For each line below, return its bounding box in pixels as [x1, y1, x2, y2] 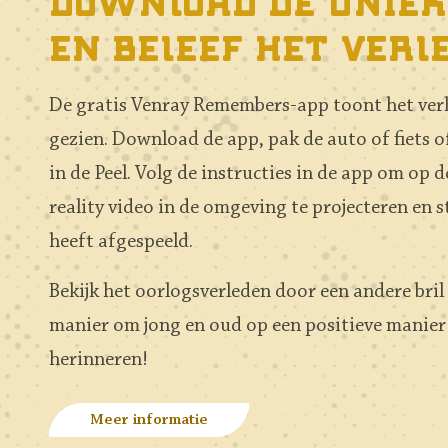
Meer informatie [90, 412, 208, 428]
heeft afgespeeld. [49, 232, 193, 252]
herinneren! [49, 350, 148, 370]
